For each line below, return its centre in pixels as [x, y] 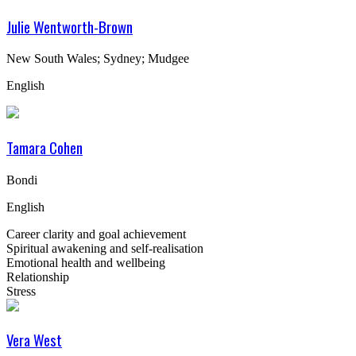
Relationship [38, 277]
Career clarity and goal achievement [96, 234]
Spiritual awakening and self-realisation [105, 248]
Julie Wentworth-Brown [70, 26]
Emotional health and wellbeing [86, 262]
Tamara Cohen [44, 147]
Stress [21, 291]
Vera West [34, 340]
